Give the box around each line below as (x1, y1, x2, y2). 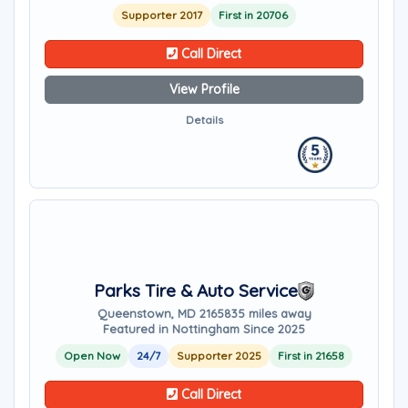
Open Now (64, 349, 120, 362)
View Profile (168, 81, 240, 97)
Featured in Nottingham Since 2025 (103, 321, 305, 336)
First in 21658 (278, 349, 344, 362)
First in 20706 (218, 8, 288, 22)
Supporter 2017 (120, 8, 202, 22)
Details (185, 113, 223, 127)
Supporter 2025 (177, 349, 261, 362)
